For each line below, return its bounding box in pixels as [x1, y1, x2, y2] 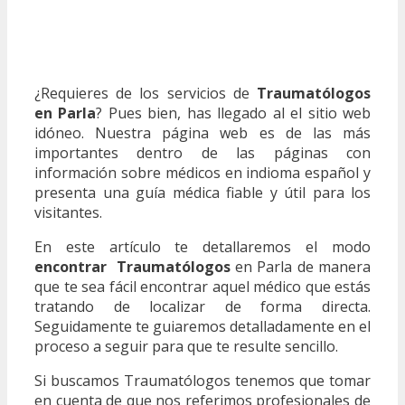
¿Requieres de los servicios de [34, 82, 257, 103]
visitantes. [34, 202, 102, 222]
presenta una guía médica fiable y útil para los [34, 182, 371, 202]
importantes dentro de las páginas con [34, 142, 371, 163]
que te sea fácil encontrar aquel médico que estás [34, 276, 371, 297]
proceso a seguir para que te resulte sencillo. [34, 335, 338, 356]
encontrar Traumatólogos [34, 256, 231, 277]
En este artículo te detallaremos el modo [34, 236, 371, 257]
